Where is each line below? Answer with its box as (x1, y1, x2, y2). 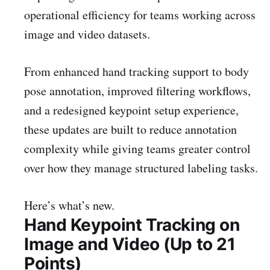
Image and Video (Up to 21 (24, 233, 236, 254)
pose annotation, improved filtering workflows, (24, 82, 251, 99)
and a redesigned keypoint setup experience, (24, 101, 239, 118)
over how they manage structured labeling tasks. (24, 159, 258, 176)
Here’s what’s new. (24, 196, 115, 213)
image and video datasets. (24, 25, 150, 42)
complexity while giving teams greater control (24, 140, 251, 157)
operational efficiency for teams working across (24, 6, 256, 23)
